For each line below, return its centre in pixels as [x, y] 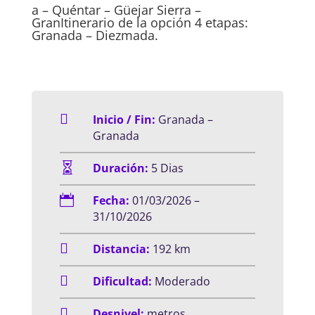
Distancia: [122, 249]
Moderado [182, 281]
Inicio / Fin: [124, 119]
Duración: [120, 168]
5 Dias [166, 168]
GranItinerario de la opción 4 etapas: [140, 22]
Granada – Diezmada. [95, 35]
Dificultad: [123, 281]
